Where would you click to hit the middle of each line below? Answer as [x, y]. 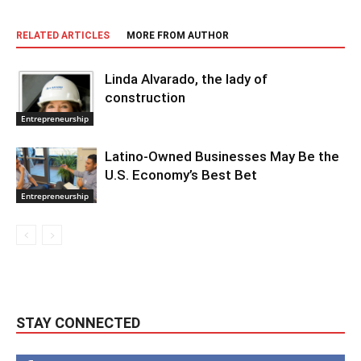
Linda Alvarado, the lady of [186, 79]
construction [145, 97]
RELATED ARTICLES [63, 35]
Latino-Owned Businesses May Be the [222, 156]
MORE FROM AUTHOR [178, 35]
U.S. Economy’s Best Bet [181, 174]
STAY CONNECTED [78, 322]
